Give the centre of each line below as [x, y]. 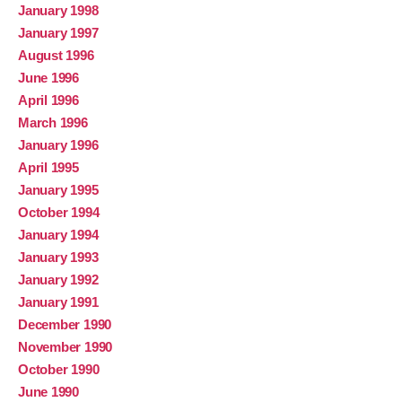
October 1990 [59, 370]
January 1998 [58, 11]
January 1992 [58, 280]
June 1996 [48, 78]
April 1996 [48, 100]
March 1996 [53, 123]
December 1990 [65, 325]
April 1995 [48, 168]
